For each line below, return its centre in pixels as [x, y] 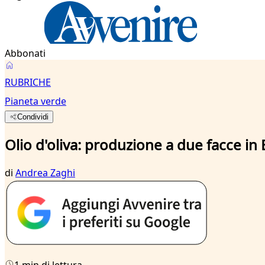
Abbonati [25, 53]
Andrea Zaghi [45, 172]
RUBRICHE [28, 82]
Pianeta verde [35, 101]
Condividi [33, 117]
